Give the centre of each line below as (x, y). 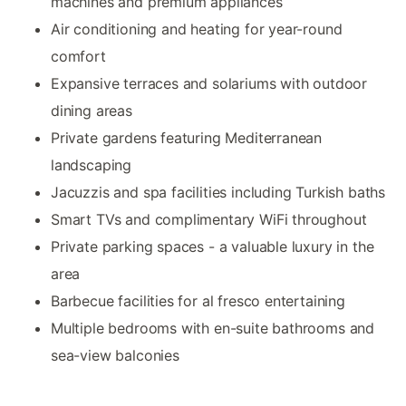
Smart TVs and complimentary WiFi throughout (209, 219)
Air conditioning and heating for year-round (197, 29)
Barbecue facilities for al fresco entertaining (198, 300)
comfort (78, 56)
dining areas (92, 110)
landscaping (92, 164)
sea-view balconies (115, 355)
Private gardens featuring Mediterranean (187, 137)
